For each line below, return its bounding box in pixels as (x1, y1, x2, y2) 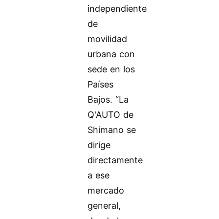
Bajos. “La (88, 94, 129, 105)
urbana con (88, 49, 135, 60)
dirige (88, 140, 111, 151)
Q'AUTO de (88, 109, 134, 120)
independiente (88, 3, 147, 14)
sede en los (88, 64, 135, 75)
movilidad (88, 34, 128, 44)
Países (88, 79, 114, 90)
